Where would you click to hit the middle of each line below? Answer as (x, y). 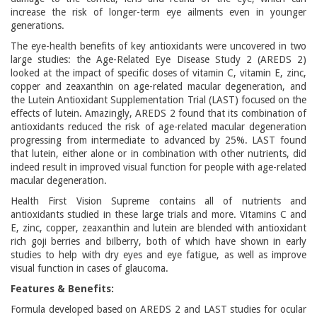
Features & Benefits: (62, 289)
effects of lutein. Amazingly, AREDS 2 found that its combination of (158, 113)
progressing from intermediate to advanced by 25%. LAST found (158, 140)
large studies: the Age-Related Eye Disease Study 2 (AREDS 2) (158, 59)
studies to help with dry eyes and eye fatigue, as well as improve (158, 255)
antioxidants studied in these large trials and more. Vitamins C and (158, 214)
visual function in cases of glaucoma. (90, 268)
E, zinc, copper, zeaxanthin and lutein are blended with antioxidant (158, 228)
